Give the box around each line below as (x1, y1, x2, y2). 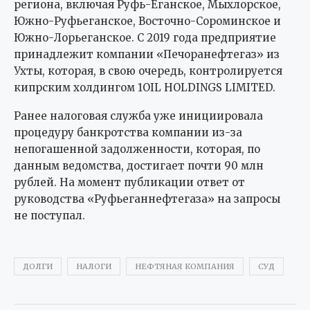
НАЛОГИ (76, 261, 111, 271)
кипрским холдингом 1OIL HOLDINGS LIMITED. (14, 80, 275, 94)
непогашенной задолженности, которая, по (14, 142, 260, 156)
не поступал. (14, 208, 85, 222)
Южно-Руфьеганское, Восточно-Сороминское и (14, 14, 281, 28)
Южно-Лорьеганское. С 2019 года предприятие (14, 30, 276, 44)
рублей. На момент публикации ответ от (14, 175, 245, 189)
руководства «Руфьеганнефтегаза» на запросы (14, 192, 280, 206)
